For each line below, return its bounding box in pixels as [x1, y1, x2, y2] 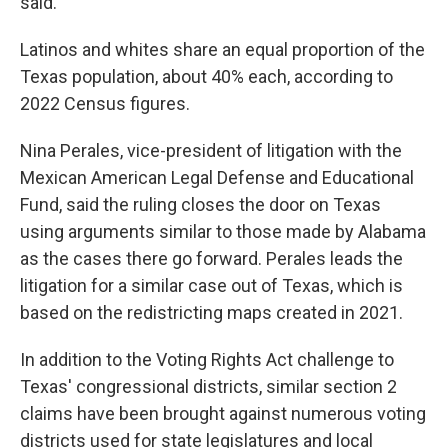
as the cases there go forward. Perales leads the [20, 248, 403, 269]
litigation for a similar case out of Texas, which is [20, 275, 403, 296]
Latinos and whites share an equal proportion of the [20, 39, 425, 60]
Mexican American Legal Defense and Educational [20, 167, 414, 188]
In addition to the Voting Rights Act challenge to [20, 349, 394, 370]
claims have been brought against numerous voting [20, 403, 426, 424]
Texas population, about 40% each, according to [20, 66, 393, 87]
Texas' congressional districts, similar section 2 [20, 376, 397, 397]
